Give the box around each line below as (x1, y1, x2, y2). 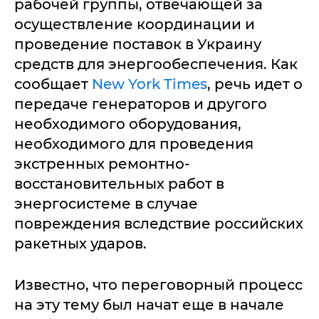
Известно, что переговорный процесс (14, 276, 303, 293)
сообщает (14, 75, 92, 93)
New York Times (92, 75, 207, 93)
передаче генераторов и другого (14, 95, 267, 113)
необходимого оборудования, (14, 115, 241, 132)
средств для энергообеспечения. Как (14, 56, 298, 73)
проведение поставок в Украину (14, 36, 261, 53)
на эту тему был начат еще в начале (14, 296, 284, 313)
